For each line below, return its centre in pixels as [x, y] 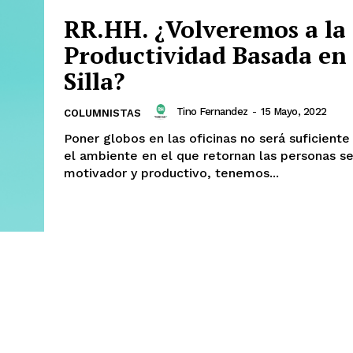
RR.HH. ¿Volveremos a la [205, 29]
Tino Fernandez [212, 112]
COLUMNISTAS [102, 113]
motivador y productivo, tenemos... [171, 173]
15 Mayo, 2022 [294, 112]
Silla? [94, 81]
